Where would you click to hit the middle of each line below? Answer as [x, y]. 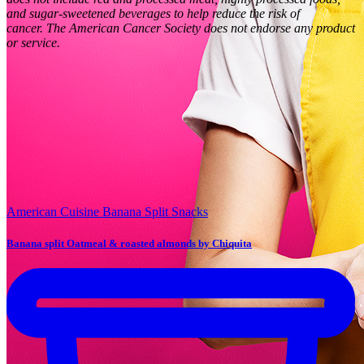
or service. [35, 43]
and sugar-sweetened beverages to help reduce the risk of [153, 14]
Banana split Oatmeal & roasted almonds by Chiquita [129, 244]
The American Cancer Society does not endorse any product [201, 28]
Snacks [190, 212]
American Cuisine [53, 212]
